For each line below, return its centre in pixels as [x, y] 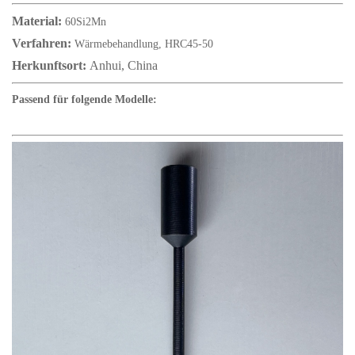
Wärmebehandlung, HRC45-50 [144, 44]
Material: [38, 21]
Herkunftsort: [51, 65]
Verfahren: [43, 43]
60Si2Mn [86, 21]
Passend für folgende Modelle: [84, 99]
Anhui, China [124, 65]
